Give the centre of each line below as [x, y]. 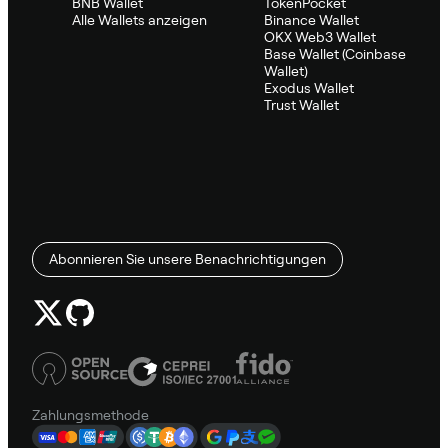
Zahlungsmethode [90, 414]
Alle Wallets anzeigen [139, 19]
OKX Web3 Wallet [320, 36]
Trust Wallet [301, 104]
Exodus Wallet [309, 87]
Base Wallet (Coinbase [335, 53]
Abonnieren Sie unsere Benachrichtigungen [187, 258]
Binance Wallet [311, 19]
